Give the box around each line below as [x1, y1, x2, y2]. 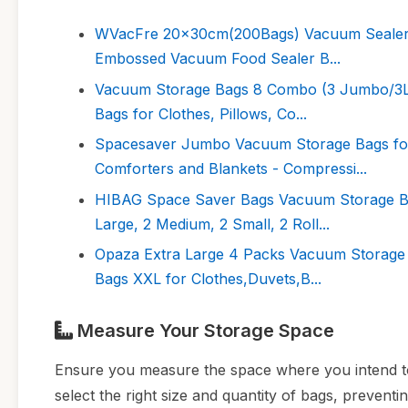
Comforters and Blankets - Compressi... [95, 159, 367, 178]
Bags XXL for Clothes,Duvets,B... [95, 269, 321, 288]
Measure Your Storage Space [73, 319, 334, 342]
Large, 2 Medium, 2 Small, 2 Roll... [95, 214, 330, 233]
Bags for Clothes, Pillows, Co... [95, 104, 307, 123]
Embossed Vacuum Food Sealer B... [95, 49, 341, 68]
